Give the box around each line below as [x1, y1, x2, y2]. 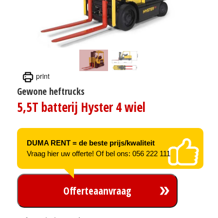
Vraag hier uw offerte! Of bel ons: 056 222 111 [27, 149, 170, 158]
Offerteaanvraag [63, 183, 131, 198]
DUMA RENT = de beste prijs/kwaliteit [27, 138, 155, 147]
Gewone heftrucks [17, 85, 85, 98]
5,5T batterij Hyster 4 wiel [17, 98, 145, 116]
